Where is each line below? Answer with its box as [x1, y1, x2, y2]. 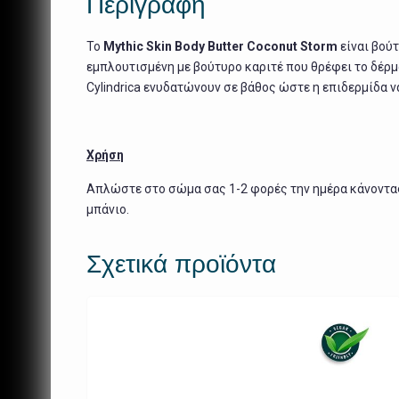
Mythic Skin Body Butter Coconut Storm [103, 38, 340, 53]
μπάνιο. [86, 201, 129, 216]
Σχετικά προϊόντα [86, 248, 276, 279]
